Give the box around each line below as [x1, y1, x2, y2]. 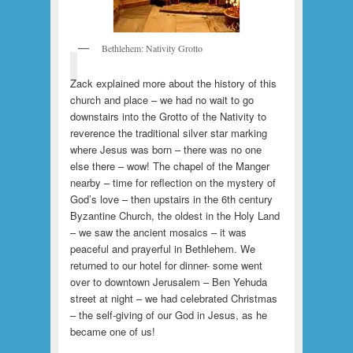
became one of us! [69, 323, 155, 339]
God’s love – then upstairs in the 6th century [69, 191, 273, 206]
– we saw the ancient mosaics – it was [69, 224, 247, 240]
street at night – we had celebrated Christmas [69, 290, 277, 306]
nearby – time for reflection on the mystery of [69, 174, 276, 190]
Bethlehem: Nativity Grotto [101, 42, 203, 55]
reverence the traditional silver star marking [69, 124, 267, 140]
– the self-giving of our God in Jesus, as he [69, 307, 267, 322]
